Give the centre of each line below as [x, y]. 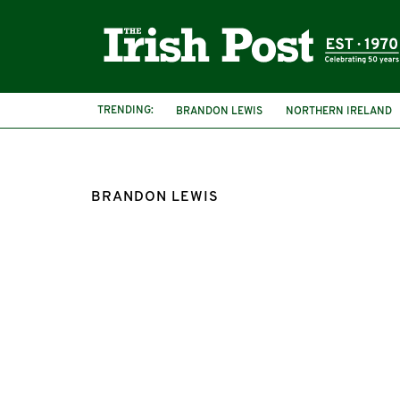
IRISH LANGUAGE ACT [230, 127]
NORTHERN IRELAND [339, 111]
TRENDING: [125, 110]
